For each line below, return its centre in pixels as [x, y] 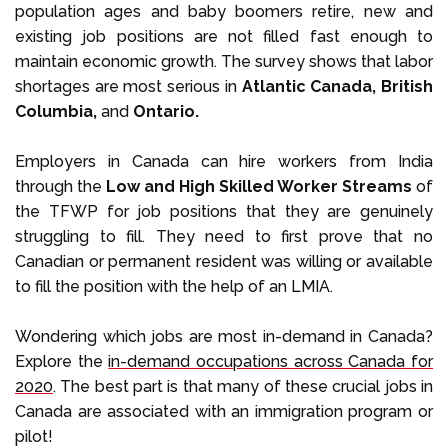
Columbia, [56, 111]
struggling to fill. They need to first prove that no [224, 236]
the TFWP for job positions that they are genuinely [224, 211]
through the [60, 186]
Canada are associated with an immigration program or [224, 411]
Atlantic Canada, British [337, 86]
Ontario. [166, 111]
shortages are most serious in [128, 86]
